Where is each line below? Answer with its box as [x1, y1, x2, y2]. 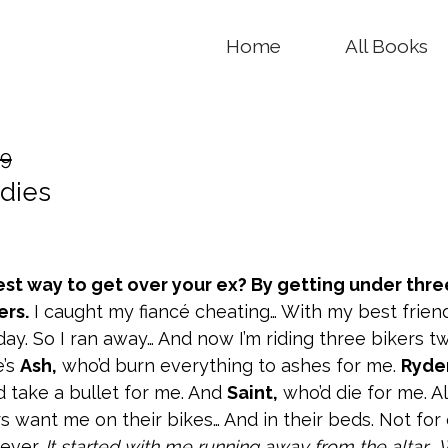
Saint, [226, 382, 278, 403]
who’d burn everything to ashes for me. [56, 355, 401, 376]
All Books [345, 35, 428, 57]
